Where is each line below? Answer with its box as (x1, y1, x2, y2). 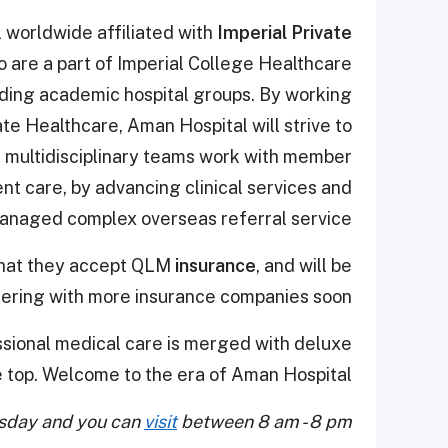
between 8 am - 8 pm (177, 411, 352, 433)
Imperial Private (217, 22, 352, 44)
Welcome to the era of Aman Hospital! (42, 364, 352, 386)
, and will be (256, 255, 352, 277)
